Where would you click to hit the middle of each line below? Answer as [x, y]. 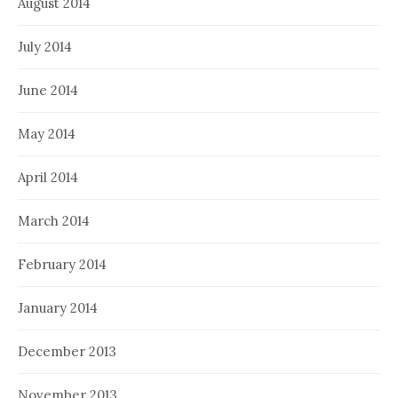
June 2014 [48, 90]
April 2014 [48, 177]
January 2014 [58, 307]
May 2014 [47, 133]
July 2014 [45, 46]
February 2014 [62, 264]
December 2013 [67, 351]
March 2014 [54, 220]
